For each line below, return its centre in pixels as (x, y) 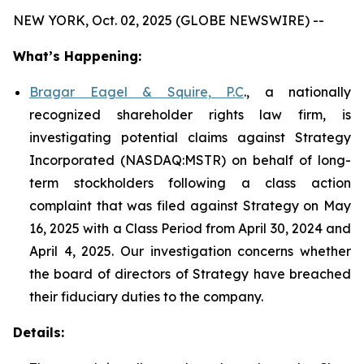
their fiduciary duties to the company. (146, 297)
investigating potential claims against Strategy (190, 137)
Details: (39, 332)
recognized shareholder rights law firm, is (190, 115)
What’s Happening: (77, 56)
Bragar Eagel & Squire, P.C (136, 92)
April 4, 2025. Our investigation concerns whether (190, 251)
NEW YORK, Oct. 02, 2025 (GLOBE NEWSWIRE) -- (169, 20)
